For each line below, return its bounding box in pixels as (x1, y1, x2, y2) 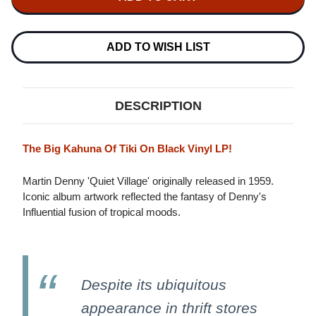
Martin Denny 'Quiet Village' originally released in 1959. (23, 175, 274, 188)
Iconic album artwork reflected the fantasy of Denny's (23, 190, 267, 203)
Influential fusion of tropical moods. (23, 206, 181, 219)
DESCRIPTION (114, 99, 202, 114)
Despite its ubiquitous (81, 276, 226, 293)
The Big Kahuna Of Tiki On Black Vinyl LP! (23, 142, 232, 155)
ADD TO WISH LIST (106, 41, 210, 54)
